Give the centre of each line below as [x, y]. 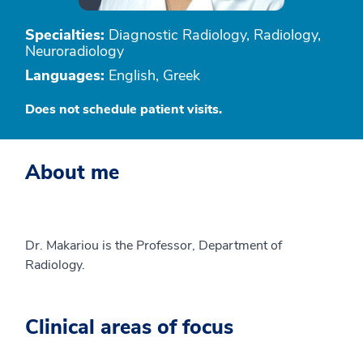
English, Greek [152, 75]
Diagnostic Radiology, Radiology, [213, 35]
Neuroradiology [75, 51]
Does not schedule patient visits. [124, 109]
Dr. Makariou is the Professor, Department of [154, 246]
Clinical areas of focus [129, 327]
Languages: [65, 75]
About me [72, 173]
